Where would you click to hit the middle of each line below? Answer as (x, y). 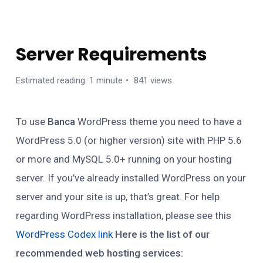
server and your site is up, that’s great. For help (118, 197)
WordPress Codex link (64, 234)
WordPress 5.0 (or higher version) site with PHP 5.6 (129, 140)
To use (32, 122)
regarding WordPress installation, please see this (124, 215)
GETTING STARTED (53, 28)
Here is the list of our (162, 234)
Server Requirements (112, 55)
